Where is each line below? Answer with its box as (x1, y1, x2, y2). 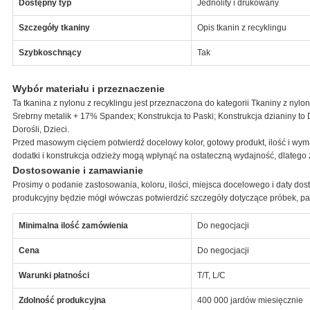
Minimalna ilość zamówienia (18, 220, 128, 230)
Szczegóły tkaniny (18, 22, 90, 33)
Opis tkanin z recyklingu (197, 22, 286, 33)
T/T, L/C (197, 270, 226, 280)
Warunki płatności (18, 270, 89, 280)
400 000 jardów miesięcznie (197, 295, 303, 305)
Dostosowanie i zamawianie (12, 164, 143, 176)
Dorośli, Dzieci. (12, 124, 69, 134)
